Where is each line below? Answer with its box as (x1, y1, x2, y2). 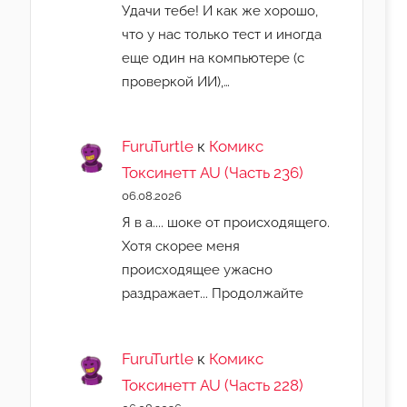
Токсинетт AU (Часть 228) (122, 376, 304, 395)
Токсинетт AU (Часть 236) (122, 164, 304, 183)
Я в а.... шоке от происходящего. (122, 214, 331, 231)
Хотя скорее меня (122, 238, 241, 254)
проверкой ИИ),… (122, 73, 231, 89)
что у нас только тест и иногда (122, 25, 323, 42)
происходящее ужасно (122, 262, 273, 278)
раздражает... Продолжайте (122, 285, 304, 302)
